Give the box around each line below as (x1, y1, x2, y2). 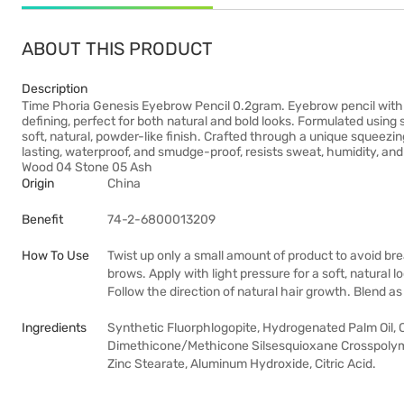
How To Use (22, 248, 89, 263)
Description (22, 81, 87, 96)
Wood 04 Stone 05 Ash (22, 160, 152, 175)
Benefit (22, 212, 63, 227)
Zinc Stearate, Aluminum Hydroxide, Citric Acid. (107, 356, 376, 372)
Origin (22, 176, 54, 191)
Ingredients (22, 320, 87, 335)
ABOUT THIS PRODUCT (22, 38, 213, 60)
